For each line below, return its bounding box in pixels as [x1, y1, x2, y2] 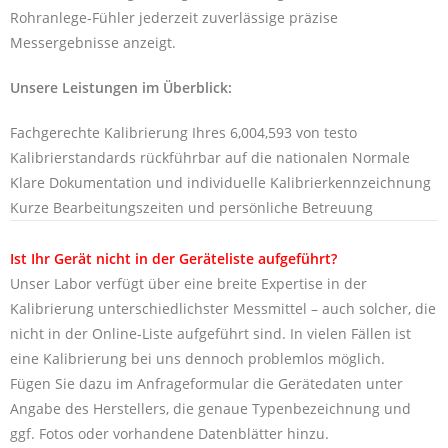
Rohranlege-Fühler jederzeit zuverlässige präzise [10, 7, 338, 27]
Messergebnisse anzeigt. [10, 32, 176, 52]
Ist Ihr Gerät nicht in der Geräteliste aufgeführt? [10, 248, 337, 268]
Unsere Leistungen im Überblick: [10, 77, 232, 97]
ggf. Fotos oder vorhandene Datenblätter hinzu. [10, 423, 329, 443]
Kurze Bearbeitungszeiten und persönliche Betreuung [10, 197, 373, 217]
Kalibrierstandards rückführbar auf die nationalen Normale [10, 147, 410, 167]
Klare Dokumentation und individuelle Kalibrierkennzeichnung [10, 172, 431, 192]
